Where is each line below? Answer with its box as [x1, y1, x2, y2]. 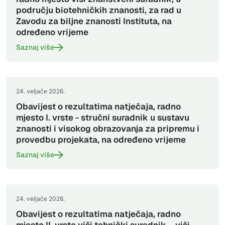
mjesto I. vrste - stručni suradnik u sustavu [16, 112, 189, 123]
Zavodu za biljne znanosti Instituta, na [16, 16, 172, 27]
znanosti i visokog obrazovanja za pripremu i [16, 123, 199, 134]
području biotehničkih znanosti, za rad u [16, 5, 181, 16]
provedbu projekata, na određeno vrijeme [16, 134, 186, 145]
